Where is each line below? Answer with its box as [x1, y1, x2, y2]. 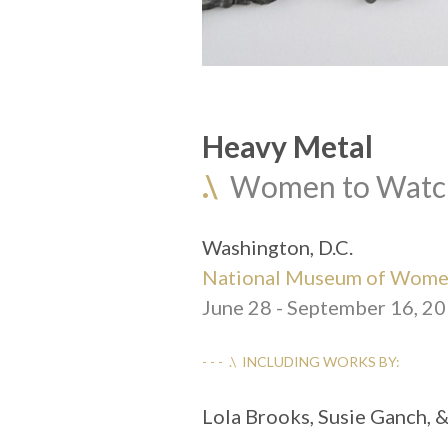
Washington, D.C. [201, 235, 353, 260]
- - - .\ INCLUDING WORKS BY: [201, 353, 400, 371]
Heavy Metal [201, 128, 373, 165]
